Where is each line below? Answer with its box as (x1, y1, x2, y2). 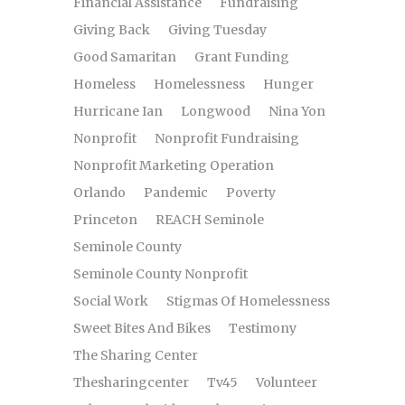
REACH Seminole (155, 212, 264, 228)
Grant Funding (194, 49, 289, 65)
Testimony (229, 320, 297, 336)
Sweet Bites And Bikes (73, 320, 211, 336)
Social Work (73, 293, 148, 309)
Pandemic (144, 184, 208, 201)
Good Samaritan (73, 49, 176, 65)
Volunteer (256, 374, 317, 391)
